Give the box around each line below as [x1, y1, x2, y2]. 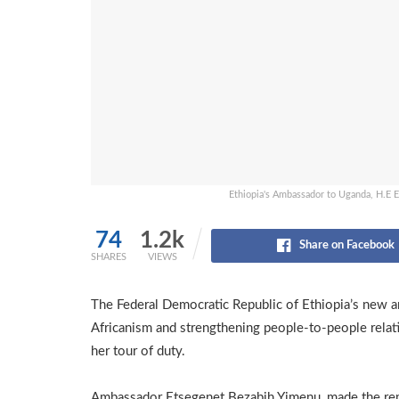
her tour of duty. [91, 345, 185, 358]
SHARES [91, 252, 126, 262]
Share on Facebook [299, 240, 395, 251]
